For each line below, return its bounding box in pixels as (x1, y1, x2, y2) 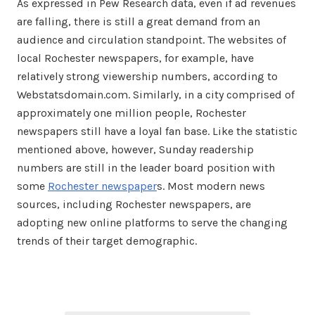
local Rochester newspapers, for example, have (17, 51, 254, 65)
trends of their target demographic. (17, 234, 197, 248)
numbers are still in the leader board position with (17, 161, 275, 175)
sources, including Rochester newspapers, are (17, 198, 251, 212)
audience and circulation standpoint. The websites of (17, 33, 286, 47)
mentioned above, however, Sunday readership (17, 143, 254, 157)
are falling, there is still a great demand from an (17, 15, 260, 29)
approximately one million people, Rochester (17, 106, 246, 120)
